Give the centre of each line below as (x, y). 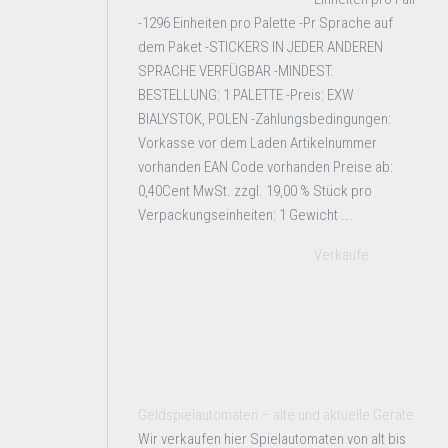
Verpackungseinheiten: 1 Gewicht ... (245, 215)
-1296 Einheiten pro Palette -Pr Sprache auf (265, 23)
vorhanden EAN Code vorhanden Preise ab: (265, 167)
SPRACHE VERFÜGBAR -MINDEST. (236, 71)
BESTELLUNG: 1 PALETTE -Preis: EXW (246, 95)
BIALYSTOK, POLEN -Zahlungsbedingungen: (264, 119)
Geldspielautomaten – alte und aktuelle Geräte (276, 415)
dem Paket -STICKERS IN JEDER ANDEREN (260, 47)
